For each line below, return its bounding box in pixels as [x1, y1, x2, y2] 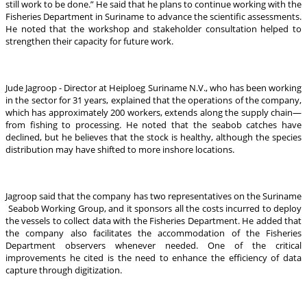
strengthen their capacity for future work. [5, 34, 173, 47]
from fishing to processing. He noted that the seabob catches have [5, 118, 302, 131]
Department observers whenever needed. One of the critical [5, 238, 302, 251]
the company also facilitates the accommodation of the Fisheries [5, 226, 302, 239]
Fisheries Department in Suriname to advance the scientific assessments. [5, 10, 302, 23]
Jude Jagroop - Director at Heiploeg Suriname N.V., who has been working [5, 81, 302, 94]
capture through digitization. [5, 263, 122, 276]
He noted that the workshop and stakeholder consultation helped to [5, 22, 302, 35]
